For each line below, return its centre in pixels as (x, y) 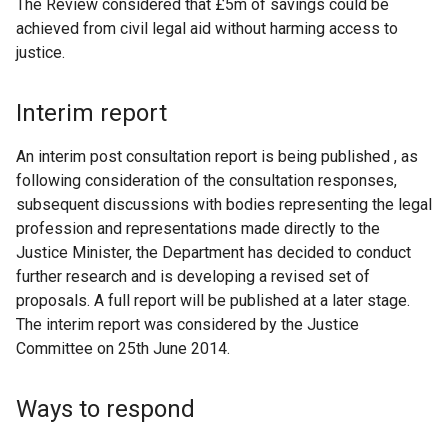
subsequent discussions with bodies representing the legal (224, 204)
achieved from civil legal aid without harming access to (207, 28)
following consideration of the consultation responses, (206, 180)
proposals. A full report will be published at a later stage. (213, 300)
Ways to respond (105, 409)
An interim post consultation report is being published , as (217, 156)
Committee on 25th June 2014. (123, 348)
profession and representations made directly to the (198, 228)
